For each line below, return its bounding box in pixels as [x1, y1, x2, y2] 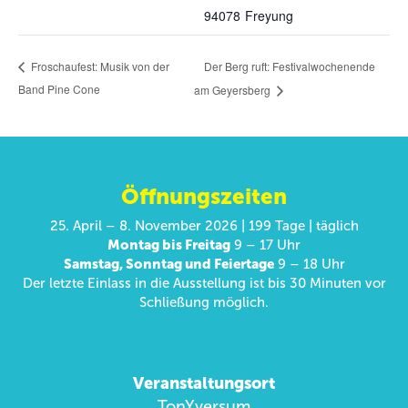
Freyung [245, 6, 293, 25]
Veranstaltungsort [133, 373, 275, 394]
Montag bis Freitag [107, 237, 230, 254]
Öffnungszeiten [121, 183, 287, 210]
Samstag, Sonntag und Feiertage [63, 256, 274, 273]
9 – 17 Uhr [230, 237, 301, 254]
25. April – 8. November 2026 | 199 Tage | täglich [49, 218, 359, 235]
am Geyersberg [194, 82, 274, 98]
